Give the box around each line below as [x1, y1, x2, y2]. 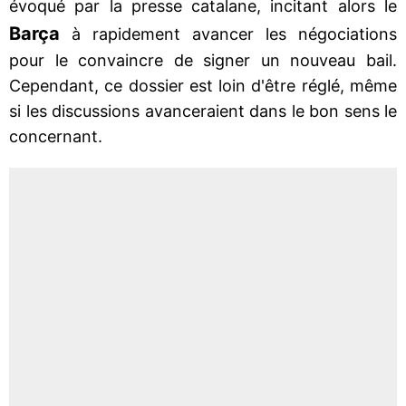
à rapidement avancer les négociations [60, 24, 397, 43]
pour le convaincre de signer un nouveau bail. [9, 50, 397, 70]
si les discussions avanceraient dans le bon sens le [9, 101, 397, 121]
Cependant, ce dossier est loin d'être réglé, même [9, 75, 397, 95]
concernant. [9, 126, 102, 146]
